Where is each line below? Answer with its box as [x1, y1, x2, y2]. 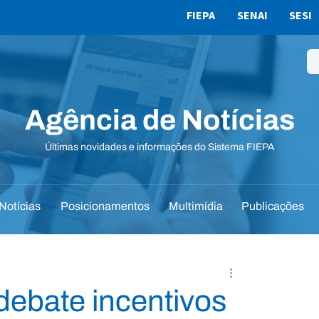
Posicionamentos [60, 200, 150, 212]
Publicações [241, 200, 304, 212]
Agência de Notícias [24, 105, 295, 135]
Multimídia [168, 200, 223, 212]
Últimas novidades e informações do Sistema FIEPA [44, 142, 275, 152]
